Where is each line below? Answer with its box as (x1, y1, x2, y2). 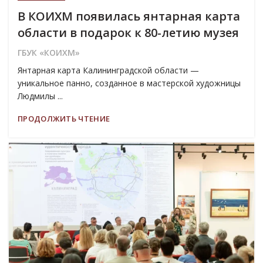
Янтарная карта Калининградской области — (18, 64, 199, 76)
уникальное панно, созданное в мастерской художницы (18, 77, 241, 89)
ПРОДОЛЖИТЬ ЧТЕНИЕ (18, 113, 110, 124)
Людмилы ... (18, 90, 63, 102)
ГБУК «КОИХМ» (18, 46, 80, 58)
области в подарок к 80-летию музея (18, 24, 239, 41)
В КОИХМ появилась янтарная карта (18, 8, 240, 24)
